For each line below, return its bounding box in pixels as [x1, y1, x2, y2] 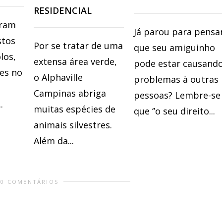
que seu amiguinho [134, 42, 215, 54]
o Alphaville [34, 71, 83, 84]
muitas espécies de [34, 103, 115, 115]
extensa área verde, [34, 55, 117, 68]
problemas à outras [134, 73, 219, 86]
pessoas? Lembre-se [134, 89, 221, 102]
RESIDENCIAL [34, 4, 92, 17]
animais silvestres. [34, 119, 112, 131]
